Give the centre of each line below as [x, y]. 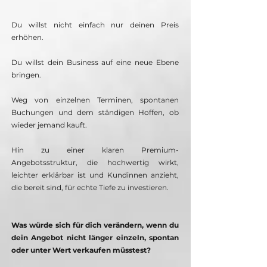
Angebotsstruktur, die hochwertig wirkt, [95, 163]
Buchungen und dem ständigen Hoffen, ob [95, 113]
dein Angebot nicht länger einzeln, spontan [95, 238]
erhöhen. [27, 38]
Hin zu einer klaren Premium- [95, 150]
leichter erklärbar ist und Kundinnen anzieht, [95, 175]
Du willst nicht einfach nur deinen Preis [95, 25]
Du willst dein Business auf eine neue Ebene [95, 63]
